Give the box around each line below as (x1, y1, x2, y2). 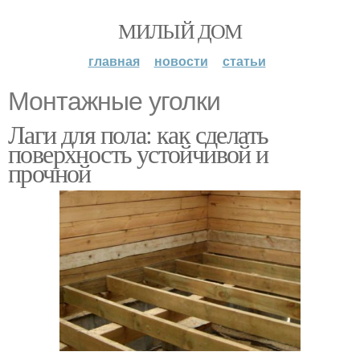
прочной (8, 155, 91, 190)
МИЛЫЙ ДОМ (118, 17, 242, 44)
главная (88, 51, 140, 70)
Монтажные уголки (8, 87, 220, 116)
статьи (222, 51, 266, 70)
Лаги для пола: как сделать (8, 117, 268, 151)
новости (153, 51, 208, 70)
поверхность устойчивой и (8, 136, 268, 170)
